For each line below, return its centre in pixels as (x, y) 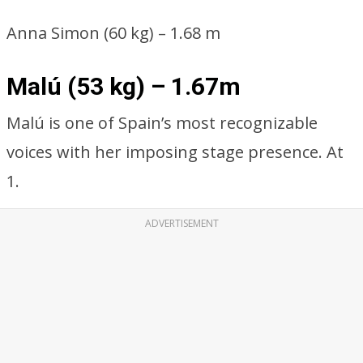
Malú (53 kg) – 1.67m (124, 86)
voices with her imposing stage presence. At (175, 152)
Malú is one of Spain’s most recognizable (162, 123)
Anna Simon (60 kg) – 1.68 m (113, 33)
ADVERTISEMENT (181, 223)
